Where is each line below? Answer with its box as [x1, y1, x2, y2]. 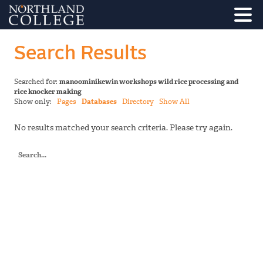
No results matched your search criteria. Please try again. [14, 122, 232, 134]
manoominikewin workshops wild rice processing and [59, 77, 238, 87]
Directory [122, 97, 154, 107]
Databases [82, 97, 117, 107]
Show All [159, 97, 190, 107]
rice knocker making [14, 87, 82, 97]
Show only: [14, 97, 57, 107]
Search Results [14, 44, 147, 63]
